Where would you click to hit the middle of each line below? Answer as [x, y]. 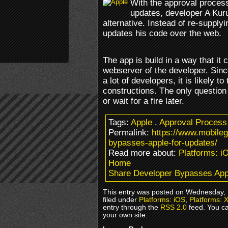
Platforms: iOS [162, 199]
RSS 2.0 [174, 207]
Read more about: [144, 153]
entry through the [132, 207]
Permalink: [130, 132]
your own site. [125, 215]
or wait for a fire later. [144, 101]
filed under [121, 199]
